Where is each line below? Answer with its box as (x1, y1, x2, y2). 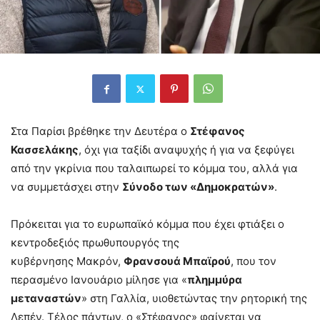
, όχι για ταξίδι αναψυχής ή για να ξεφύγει (79, 143, 294, 157)
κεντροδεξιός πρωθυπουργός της (11, 236, 179, 250)
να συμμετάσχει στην (11, 180, 122, 194)
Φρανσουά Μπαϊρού (124, 254, 231, 269)
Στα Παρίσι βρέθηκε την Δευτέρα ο (11, 124, 190, 139)
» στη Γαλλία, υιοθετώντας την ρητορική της (81, 291, 307, 306)
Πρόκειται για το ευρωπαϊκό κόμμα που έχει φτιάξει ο (11, 217, 284, 231)
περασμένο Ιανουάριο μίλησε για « (11, 273, 187, 287)
